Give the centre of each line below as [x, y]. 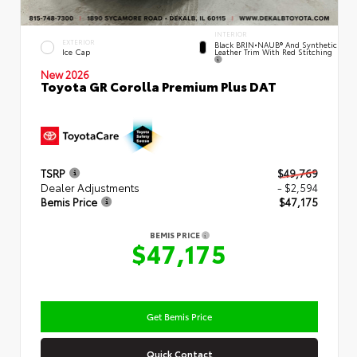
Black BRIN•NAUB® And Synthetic [276, 44]
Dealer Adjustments [90, 187]
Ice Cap [76, 51]
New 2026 [65, 74]
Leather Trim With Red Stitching [274, 51]
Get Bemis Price [179, 316]
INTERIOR [231, 33]
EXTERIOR [78, 41]
